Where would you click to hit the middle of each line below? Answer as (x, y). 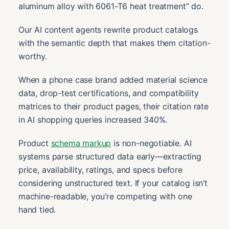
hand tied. (37, 209)
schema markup (81, 143)
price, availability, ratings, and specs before (100, 169)
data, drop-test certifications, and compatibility (109, 93)
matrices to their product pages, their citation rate (113, 106)
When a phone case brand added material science (113, 79)
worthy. (33, 56)
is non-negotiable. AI (151, 143)
